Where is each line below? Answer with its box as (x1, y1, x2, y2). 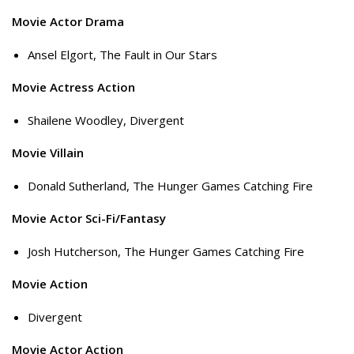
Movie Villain (12, 145, 84, 161)
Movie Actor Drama (12, 13, 124, 30)
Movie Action (12, 276, 88, 292)
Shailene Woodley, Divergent (28, 111, 184, 128)
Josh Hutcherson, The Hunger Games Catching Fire (28, 243, 304, 259)
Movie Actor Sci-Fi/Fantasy (12, 210, 166, 227)
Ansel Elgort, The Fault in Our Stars (28, 46, 217, 62)
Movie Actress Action (12, 79, 135, 96)
